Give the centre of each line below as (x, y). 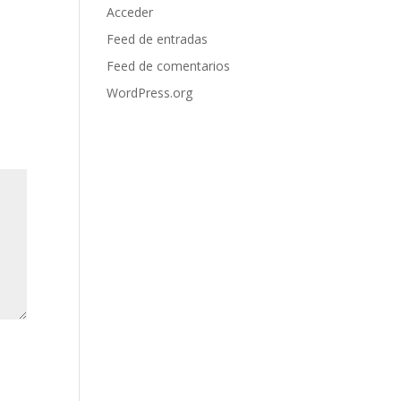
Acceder (130, 12)
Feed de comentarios (169, 66)
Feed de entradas (158, 39)
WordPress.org (150, 93)
